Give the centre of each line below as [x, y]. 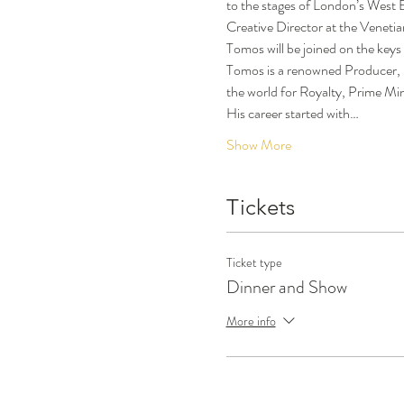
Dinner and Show [286, 287]
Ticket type [254, 262]
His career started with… [292, 113]
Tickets [260, 207]
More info [251, 321]
